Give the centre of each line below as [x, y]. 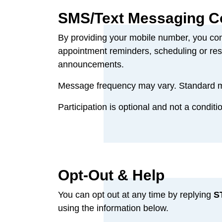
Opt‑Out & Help [111, 175]
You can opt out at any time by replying [136, 195]
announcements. [91, 65]
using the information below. [113, 208]
